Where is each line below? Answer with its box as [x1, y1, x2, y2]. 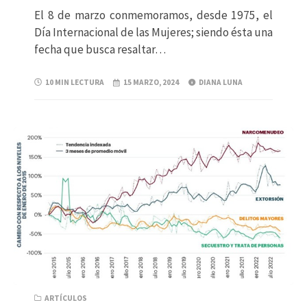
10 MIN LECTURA [45, 77, 104, 88]
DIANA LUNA [198, 77, 243, 88]
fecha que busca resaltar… [34, 41, 166, 57]
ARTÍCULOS [45, 293, 87, 303]
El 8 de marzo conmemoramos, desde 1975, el [34, 7, 273, 23]
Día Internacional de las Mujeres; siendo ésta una [34, 24, 273, 40]
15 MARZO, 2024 [123, 77, 180, 88]
